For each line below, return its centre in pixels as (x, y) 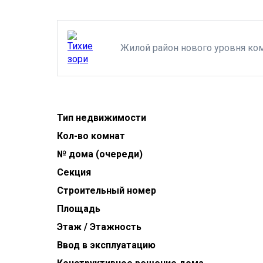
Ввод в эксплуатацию (106, 245)
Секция (74, 172)
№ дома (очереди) (100, 154)
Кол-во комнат (91, 136)
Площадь (79, 209)
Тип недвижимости (102, 118)
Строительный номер (107, 190)
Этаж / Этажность (99, 227)
